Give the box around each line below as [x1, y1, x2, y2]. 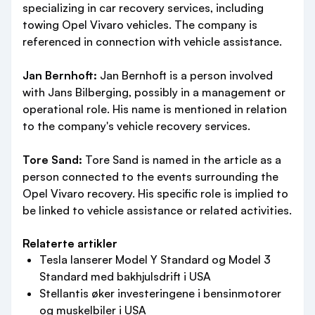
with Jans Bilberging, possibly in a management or [22, 85, 285, 99]
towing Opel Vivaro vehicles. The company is [22, 18, 257, 32]
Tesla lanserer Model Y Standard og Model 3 [39, 252, 271, 266]
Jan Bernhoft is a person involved [97, 68, 273, 82]
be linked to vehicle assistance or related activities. [22, 203, 292, 217]
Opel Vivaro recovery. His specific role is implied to [22, 186, 288, 200]
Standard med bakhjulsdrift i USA [39, 269, 211, 283]
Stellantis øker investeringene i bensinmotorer [39, 286, 281, 300]
